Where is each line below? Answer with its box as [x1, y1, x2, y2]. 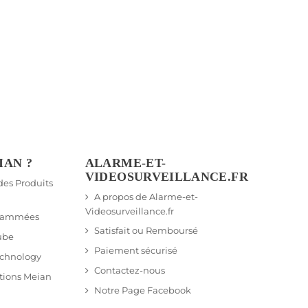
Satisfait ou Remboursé [93, 225, 198, 236]
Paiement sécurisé [93, 245, 177, 256]
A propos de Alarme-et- [93, 191, 198, 203]
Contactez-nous [93, 265, 165, 276]
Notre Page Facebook [93, 285, 191, 296]
